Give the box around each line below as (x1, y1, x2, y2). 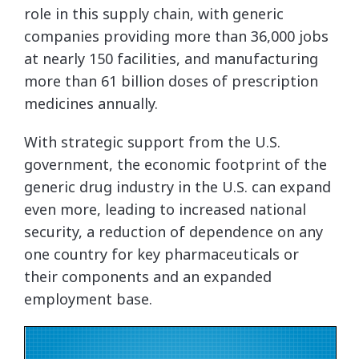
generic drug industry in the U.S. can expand (24, 177, 331, 196)
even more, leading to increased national (24, 200, 306, 219)
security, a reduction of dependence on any (24, 222, 323, 241)
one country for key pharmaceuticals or (24, 244, 299, 264)
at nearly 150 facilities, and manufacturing (24, 49, 318, 68)
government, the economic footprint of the (24, 155, 327, 174)
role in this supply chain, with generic (24, 4, 284, 23)
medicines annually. (24, 94, 158, 113)
